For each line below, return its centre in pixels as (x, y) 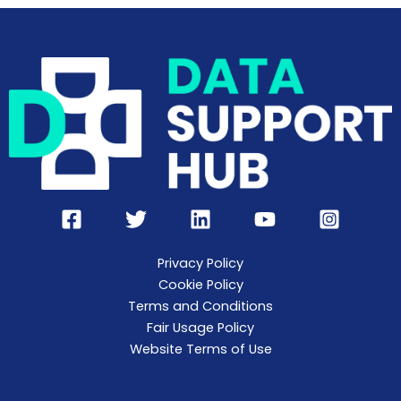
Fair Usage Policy (200, 328)
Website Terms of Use (200, 349)
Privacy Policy (200, 263)
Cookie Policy (200, 285)
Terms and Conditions (200, 306)
